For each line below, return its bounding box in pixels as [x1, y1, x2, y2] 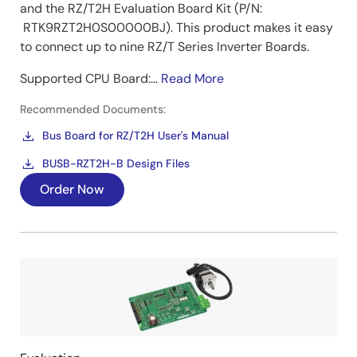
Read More [161, 70, 224, 88]
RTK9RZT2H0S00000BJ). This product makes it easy [20, 19, 333, 37]
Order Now [40, 181, 104, 198]
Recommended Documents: [20, 102, 166, 117]
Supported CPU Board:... [20, 70, 161, 88]
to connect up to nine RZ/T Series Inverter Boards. [20, 38, 309, 56]
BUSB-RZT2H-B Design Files [42, 156, 190, 171]
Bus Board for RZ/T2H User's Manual [42, 128, 229, 143]
